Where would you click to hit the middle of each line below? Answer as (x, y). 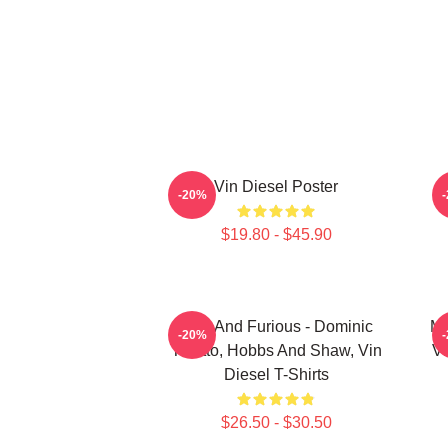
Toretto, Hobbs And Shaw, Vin (276, 350)
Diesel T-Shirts (276, 374)
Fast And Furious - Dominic (276, 326)
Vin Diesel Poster (276, 186)
